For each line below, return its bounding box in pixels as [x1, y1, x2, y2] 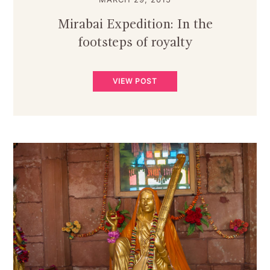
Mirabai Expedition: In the [57, 17, 213, 31]
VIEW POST [113, 76, 157, 86]
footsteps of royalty [78, 36, 192, 49]
